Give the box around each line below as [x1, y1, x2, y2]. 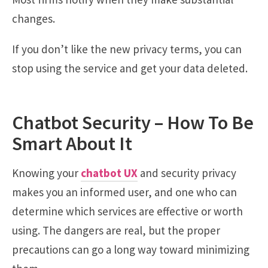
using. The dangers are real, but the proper [12, 223, 220, 237]
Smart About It [12, 130, 132, 156]
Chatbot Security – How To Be [12, 109, 254, 135]
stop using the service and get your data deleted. [12, 61, 248, 76]
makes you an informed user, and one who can [12, 184, 237, 199]
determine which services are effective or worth [12, 203, 243, 218]
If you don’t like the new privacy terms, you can [12, 42, 242, 57]
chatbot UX [81, 165, 138, 180]
